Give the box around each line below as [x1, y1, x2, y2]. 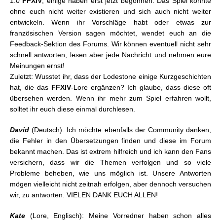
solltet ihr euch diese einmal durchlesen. [10, 105, 135, 113]
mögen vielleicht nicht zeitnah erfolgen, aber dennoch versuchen [10, 180, 211, 188]
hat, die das [10, 83, 51, 92]
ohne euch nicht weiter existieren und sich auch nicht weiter [10, 7, 211, 16]
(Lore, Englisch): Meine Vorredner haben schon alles [30, 212, 212, 220]
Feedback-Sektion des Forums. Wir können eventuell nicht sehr [10, 40, 211, 48]
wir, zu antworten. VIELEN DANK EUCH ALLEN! [10, 191, 158, 199]
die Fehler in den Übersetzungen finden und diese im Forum [10, 137, 211, 145]
